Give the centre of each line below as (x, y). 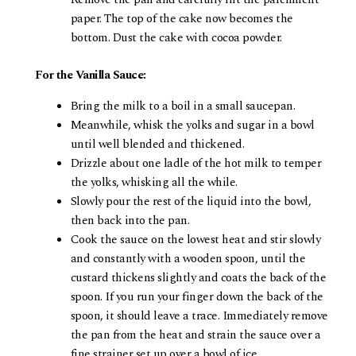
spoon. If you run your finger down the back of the (197, 296)
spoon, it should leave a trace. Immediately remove (199, 315)
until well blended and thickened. (157, 144)
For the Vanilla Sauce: (90, 75)
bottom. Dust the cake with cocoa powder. (176, 38)
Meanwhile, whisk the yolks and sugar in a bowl (192, 125)
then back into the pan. (130, 220)
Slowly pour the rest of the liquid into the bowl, (191, 201)
